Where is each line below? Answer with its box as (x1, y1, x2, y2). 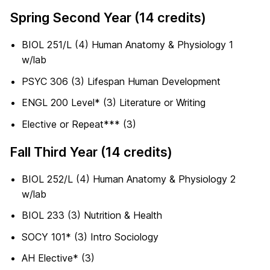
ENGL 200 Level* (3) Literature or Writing (22, 96, 206, 109)
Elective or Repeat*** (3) (22, 118, 136, 130)
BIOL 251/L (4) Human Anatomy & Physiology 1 (22, 39, 233, 51)
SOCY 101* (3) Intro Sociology (22, 230, 159, 243)
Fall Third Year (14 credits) (10, 143, 172, 160)
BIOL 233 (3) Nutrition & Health (22, 209, 162, 222)
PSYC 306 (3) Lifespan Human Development (22, 75, 221, 87)
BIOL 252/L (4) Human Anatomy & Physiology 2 (22, 172, 236, 185)
